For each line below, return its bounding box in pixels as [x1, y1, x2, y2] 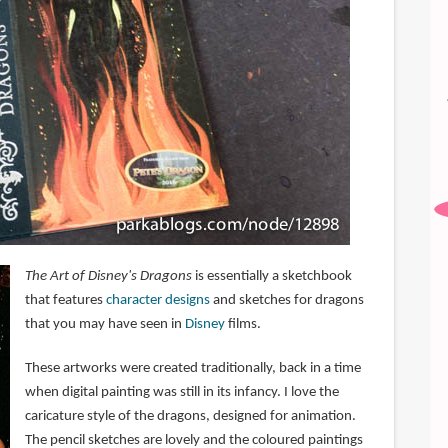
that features [24, 293, 106, 309]
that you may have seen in [24, 317, 185, 333]
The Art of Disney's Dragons [24, 269, 192, 285]
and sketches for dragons [209, 293, 364, 309]
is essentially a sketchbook [191, 269, 352, 285]
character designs [105, 293, 210, 309]
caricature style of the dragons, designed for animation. [24, 409, 356, 425]
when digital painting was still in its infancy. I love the [24, 385, 339, 401]
